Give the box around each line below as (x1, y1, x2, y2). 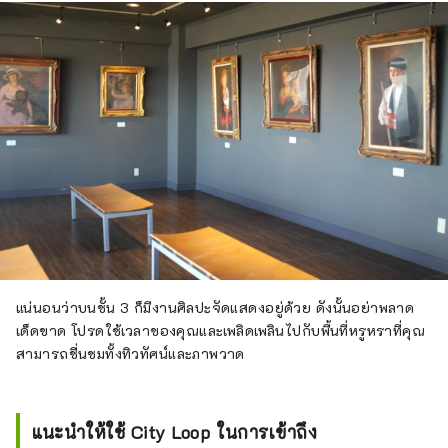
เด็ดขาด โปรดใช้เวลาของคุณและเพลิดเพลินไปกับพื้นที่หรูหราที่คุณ (16, 320, 426, 340)
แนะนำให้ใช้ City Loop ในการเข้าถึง (32, 420, 318, 443)
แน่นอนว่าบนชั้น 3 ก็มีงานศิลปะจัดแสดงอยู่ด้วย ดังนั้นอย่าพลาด (16, 297, 415, 317)
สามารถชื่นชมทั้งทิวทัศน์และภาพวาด (16, 343, 245, 363)
